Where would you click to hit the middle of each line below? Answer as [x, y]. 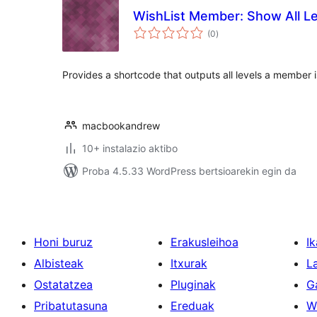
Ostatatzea [63, 284]
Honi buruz [63, 242]
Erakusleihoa [204, 242]
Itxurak [189, 263]
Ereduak [192, 306]
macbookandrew [121, 126]
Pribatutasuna [71, 306]
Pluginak [193, 284]
